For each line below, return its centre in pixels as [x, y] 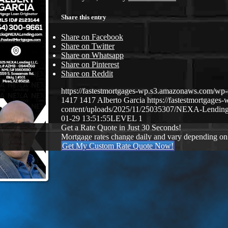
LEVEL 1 [126, 119]
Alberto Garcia [121, 100]
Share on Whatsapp [92, 55]
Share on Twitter [88, 46]
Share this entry [84, 17]
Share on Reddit [87, 74]
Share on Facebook [92, 37]
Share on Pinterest [90, 65]
